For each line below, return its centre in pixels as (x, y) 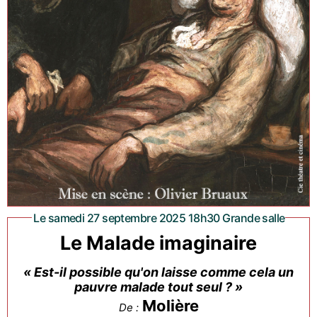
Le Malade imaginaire (158, 243)
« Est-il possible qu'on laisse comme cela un (158, 272)
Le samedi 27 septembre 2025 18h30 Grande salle (166, 218)
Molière (170, 305)
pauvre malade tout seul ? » (158, 287)
